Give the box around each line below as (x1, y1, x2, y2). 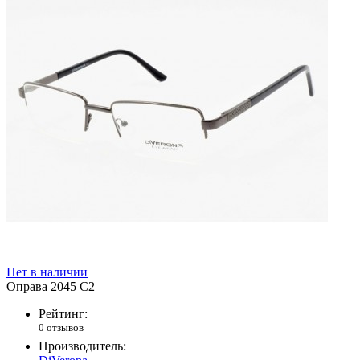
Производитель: (39, 339, 126, 354)
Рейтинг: (39, 307, 88, 321)
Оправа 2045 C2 (6, 280, 95, 294)
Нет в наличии (6, 265, 88, 280)
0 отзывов (39, 321, 84, 334)
